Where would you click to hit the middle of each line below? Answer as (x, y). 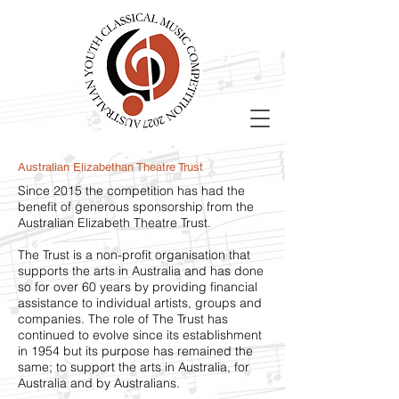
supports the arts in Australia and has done (141, 271)
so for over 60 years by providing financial (138, 287)
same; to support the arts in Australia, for (134, 367)
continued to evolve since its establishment (140, 335)
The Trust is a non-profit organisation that (134, 255)
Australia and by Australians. (99, 383)
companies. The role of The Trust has (123, 319)
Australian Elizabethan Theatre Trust (110, 167)
